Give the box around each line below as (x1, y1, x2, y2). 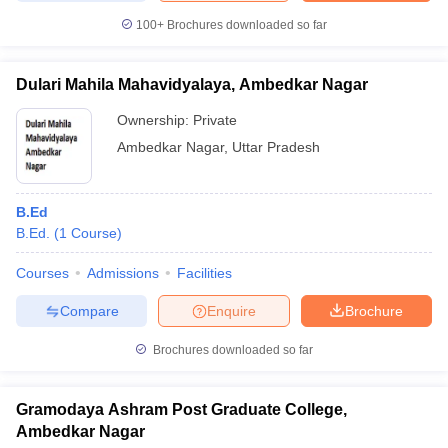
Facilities (177, 265, 232, 281)
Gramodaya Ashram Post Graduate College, (16, 401, 347, 418)
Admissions (87, 265, 159, 281)
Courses (16, 265, 69, 281)
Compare (59, 302, 119, 319)
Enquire (207, 302, 256, 319)
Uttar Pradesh (232, 139, 320, 155)
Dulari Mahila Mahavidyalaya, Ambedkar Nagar (16, 76, 368, 93)
